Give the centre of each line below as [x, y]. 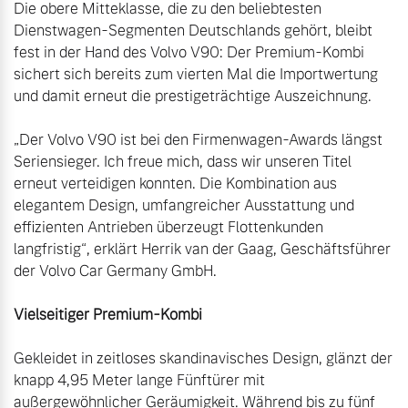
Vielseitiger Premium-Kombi [108, 314]
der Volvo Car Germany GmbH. [115, 270]
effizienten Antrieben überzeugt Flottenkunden [168, 227]
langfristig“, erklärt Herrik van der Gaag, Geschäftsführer [202, 249]
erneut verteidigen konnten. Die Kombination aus [175, 183]
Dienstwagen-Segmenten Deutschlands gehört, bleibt [193, 30]
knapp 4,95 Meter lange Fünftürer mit [139, 380]
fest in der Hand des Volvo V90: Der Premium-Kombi [189, 52]
